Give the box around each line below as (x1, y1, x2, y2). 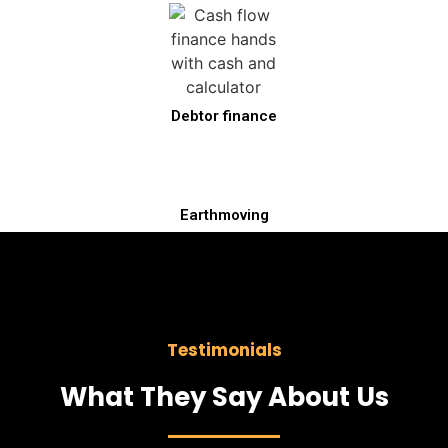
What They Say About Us (59, 378, 389, 415)
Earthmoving (179, 205, 269, 224)
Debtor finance (171, 106, 277, 125)
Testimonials (166, 337, 282, 362)
